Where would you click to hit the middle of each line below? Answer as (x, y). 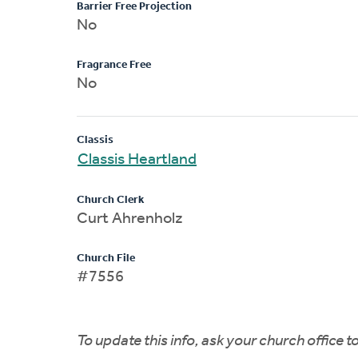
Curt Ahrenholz (130, 219)
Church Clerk (110, 200)
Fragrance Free (114, 65)
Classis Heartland (137, 159)
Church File (106, 258)
